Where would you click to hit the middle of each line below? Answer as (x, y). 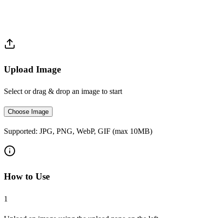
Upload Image (32, 69)
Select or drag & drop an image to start (63, 91)
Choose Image (28, 112)
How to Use (27, 176)
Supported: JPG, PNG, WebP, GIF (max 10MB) (78, 131)
